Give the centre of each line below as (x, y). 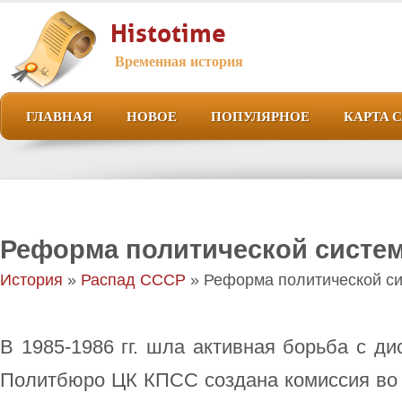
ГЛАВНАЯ (59, 115)
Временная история (179, 59)
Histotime (168, 30)
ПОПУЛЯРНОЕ (260, 115)
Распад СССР (133, 280)
